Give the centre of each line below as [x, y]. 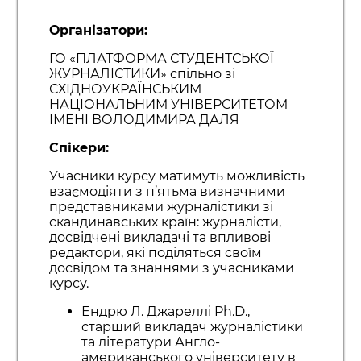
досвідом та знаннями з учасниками [171, 268]
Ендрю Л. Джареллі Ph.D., [165, 312]
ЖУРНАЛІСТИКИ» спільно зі [142, 74]
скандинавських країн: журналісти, [165, 222]
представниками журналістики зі [161, 207]
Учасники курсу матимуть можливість [176, 176]
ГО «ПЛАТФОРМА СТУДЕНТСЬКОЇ [161, 59]
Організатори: [98, 31]
